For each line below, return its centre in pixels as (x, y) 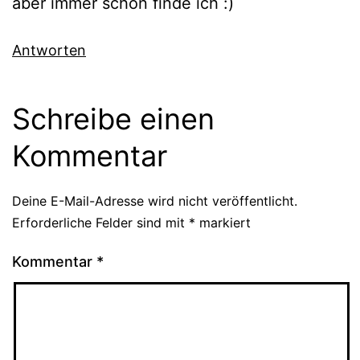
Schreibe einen (113, 119)
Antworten (49, 51)
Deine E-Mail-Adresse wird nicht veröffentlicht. (155, 201)
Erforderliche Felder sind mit (100, 223)
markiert (223, 223)
